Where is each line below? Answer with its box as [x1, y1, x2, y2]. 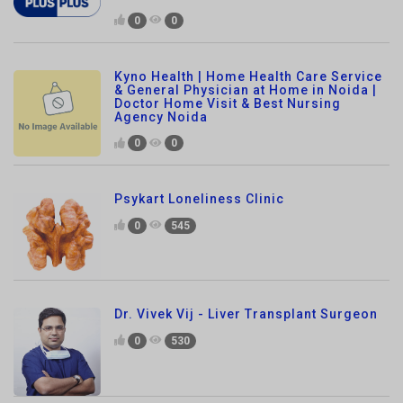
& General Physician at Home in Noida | [114, 27, 377, 42]
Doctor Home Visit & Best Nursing [114, 40, 341, 56]
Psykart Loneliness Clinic [114, 137, 284, 152]
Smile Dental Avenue [114, 368, 251, 383]
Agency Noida [114, 54, 208, 69]
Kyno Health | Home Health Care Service [114, 13, 382, 29]
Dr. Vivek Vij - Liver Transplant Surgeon [114, 252, 378, 267]
